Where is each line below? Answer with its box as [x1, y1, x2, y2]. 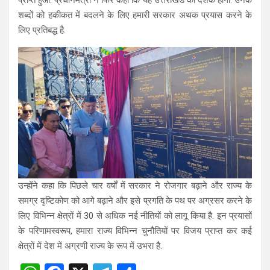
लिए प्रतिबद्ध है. [18, 25, 66, 36]
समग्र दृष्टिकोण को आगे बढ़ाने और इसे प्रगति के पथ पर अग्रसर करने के [18, 195, 252, 207]
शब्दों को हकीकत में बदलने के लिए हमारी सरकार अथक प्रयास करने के [18, 10, 252, 21]
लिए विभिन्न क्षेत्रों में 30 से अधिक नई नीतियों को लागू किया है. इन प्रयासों [18, 210, 252, 222]
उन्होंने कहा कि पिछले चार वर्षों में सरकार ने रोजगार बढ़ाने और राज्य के [18, 180, 252, 192]
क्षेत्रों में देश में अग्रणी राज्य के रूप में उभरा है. [18, 240, 162, 252]
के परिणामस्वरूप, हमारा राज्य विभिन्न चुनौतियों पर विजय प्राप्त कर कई [18, 225, 252, 237]
